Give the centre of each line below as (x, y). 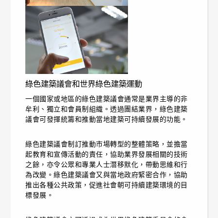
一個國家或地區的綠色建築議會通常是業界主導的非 (107, 99)
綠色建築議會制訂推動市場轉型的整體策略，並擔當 (107, 144)
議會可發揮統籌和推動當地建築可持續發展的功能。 (107, 119)
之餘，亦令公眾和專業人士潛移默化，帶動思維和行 (107, 165)
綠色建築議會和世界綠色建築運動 (84, 84)
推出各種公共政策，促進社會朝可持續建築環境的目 (107, 185)
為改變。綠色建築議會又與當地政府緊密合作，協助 (107, 175)
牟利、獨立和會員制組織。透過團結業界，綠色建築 (107, 109)
